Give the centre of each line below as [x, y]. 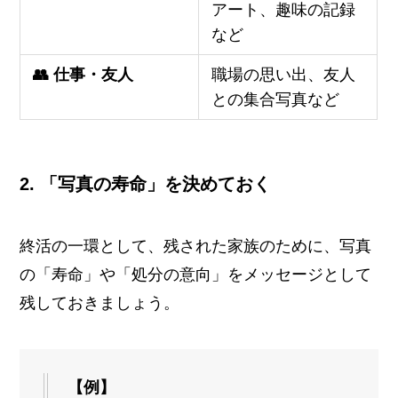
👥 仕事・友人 [83, 75]
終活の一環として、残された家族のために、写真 [196, 246]
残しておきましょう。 [100, 302]
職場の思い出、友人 [283, 75]
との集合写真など [275, 100]
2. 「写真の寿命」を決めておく [146, 184]
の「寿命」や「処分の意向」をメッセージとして [196, 274]
